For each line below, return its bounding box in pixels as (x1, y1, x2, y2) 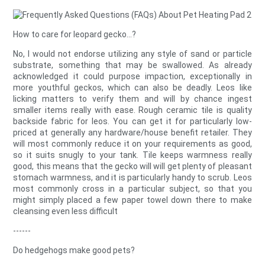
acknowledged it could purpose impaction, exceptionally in (13, 72, 252, 82)
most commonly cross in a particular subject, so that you (13, 184, 252, 194)
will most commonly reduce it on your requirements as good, (13, 139, 252, 149)
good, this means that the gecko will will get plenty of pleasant (13, 161, 252, 172)
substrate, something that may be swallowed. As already (13, 60, 252, 70)
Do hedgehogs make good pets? (13, 245, 135, 256)
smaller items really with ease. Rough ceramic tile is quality (13, 105, 252, 115)
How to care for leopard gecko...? (13, 30, 137, 40)
